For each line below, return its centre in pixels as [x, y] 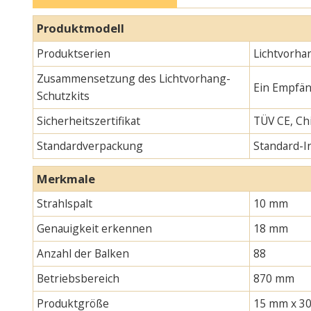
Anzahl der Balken [83, 254]
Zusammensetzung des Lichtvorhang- [133, 79]
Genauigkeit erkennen [94, 229]
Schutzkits [63, 96]
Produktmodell [80, 28]
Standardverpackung [90, 146]
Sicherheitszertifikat [88, 121]
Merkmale [66, 179]
